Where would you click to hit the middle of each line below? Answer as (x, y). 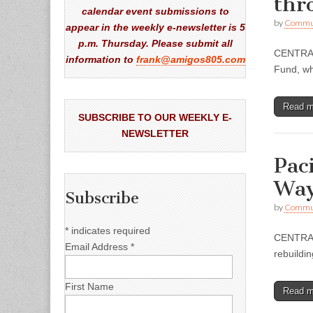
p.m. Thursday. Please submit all (155, 43)
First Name (89, 286)
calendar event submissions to (155, 11)
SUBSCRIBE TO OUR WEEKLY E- (155, 117)
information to (101, 59)
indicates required (109, 230)
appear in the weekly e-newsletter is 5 (155, 27)
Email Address (98, 246)
